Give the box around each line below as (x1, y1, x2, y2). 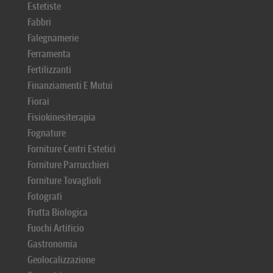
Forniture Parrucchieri (27, 159, 109, 171)
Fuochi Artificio (27, 222, 84, 234)
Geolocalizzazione (27, 254, 95, 266)
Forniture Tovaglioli (27, 175, 101, 186)
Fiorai (27, 96, 49, 107)
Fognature (27, 127, 66, 139)
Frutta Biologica (27, 207, 88, 218)
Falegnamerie (27, 32, 79, 44)
